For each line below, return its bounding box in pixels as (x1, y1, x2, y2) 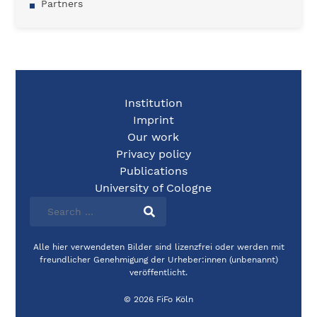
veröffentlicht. (129, 267, 188, 277)
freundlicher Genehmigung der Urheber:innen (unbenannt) (39, 255, 278, 265)
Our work (127, 130, 179, 144)
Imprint (132, 113, 174, 127)
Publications (119, 164, 188, 178)
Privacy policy (115, 147, 191, 161)
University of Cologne (95, 181, 212, 195)
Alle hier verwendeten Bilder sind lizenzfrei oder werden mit (33, 242, 284, 252)
